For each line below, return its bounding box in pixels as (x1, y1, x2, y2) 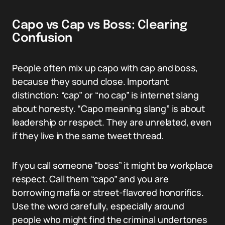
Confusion (12, 32, 72, 45)
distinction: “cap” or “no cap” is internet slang (12, 89, 199, 101)
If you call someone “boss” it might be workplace (12, 159, 213, 171)
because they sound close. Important (12, 75, 169, 87)
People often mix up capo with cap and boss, (12, 62, 198, 74)
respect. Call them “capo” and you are (12, 173, 169, 185)
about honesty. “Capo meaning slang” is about (12, 102, 205, 115)
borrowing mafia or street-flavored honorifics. (12, 186, 204, 198)
